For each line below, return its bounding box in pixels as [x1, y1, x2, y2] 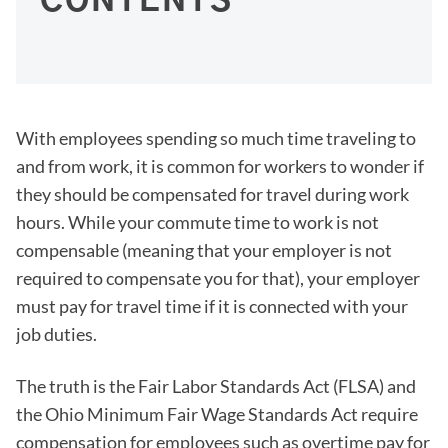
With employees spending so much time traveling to [16, 127, 416, 149]
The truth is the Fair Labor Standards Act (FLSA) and [16, 375, 416, 397]
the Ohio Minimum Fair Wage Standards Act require [16, 403, 418, 425]
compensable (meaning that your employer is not [16, 239, 392, 261]
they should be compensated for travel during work [16, 183, 409, 205]
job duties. [16, 323, 97, 345]
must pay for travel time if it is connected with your [16, 295, 408, 317]
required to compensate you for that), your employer [16, 267, 420, 289]
